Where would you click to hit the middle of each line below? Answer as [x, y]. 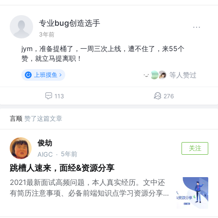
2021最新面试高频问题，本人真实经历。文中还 [87, 182]
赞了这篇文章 [43, 118]
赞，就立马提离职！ [52, 58]
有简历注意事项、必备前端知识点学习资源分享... [89, 193]
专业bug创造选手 [70, 23]
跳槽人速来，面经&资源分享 [62, 168]
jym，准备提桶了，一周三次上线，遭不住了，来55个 [103, 49]
